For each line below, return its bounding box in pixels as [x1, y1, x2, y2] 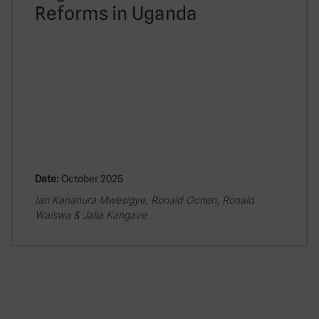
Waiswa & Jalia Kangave [35, 209, 147, 221]
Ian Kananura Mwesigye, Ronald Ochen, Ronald [35, 194, 254, 206]
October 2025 [59, 173, 123, 184]
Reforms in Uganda [35, 2, 197, 24]
